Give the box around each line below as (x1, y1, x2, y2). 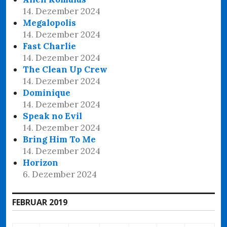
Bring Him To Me (23, 133, 96, 145)
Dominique (23, 87, 71, 98)
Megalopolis (23, 17, 77, 28)
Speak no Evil (23, 110, 83, 122)
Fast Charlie (23, 40, 77, 52)
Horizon (23, 157, 59, 168)
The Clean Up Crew (23, 63, 108, 75)
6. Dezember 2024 (23, 168, 97, 180)
